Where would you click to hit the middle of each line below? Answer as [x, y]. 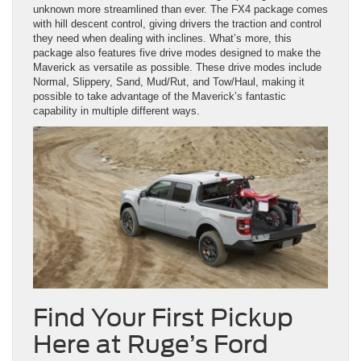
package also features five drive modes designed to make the [177, 53]
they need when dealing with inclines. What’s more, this [162, 39]
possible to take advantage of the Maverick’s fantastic [160, 97]
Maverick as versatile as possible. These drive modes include [177, 68]
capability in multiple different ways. [116, 111]
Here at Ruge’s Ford [151, 344]
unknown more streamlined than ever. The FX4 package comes [180, 10]
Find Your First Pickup [163, 318]
